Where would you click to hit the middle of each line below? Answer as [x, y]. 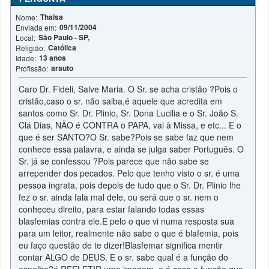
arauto [62, 68]
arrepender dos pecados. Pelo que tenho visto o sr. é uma [129, 173]
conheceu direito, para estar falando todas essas [112, 209]
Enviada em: [36, 27]
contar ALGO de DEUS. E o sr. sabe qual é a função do [124, 257]
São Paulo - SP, [64, 37]
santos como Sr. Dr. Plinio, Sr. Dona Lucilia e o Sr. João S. [129, 113]
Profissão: [32, 68]
